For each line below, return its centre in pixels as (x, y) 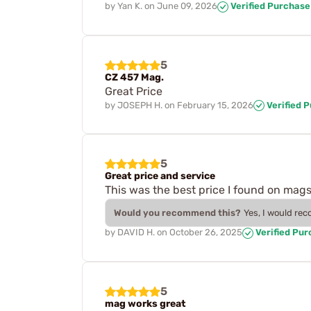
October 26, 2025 (206, 233)
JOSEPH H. (140, 105)
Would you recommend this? (177, 213)
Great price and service (160, 176)
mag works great (145, 303)
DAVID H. (136, 233)
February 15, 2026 (215, 105)
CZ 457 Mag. (134, 77)
